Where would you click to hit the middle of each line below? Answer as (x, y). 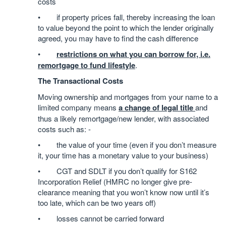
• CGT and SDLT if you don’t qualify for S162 (117, 171)
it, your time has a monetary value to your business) (123, 155)
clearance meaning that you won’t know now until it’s (124, 192)
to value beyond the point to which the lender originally (126, 27)
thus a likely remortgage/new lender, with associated (123, 118)
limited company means (78, 107)
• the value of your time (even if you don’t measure (127, 145)
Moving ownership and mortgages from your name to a (128, 97)
